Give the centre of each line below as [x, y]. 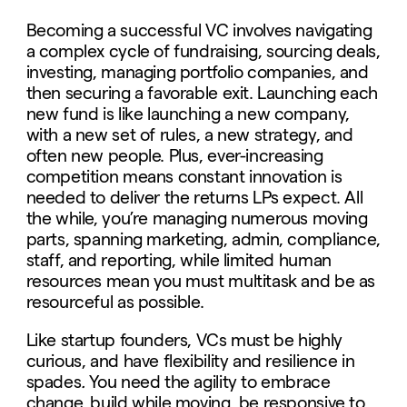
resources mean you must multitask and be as [200, 282]
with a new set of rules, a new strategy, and [189, 135]
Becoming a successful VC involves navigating [199, 31]
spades [54, 382]
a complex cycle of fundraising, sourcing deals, [203, 52]
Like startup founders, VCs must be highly [184, 341]
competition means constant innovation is [184, 177]
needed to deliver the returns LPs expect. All [194, 198]
